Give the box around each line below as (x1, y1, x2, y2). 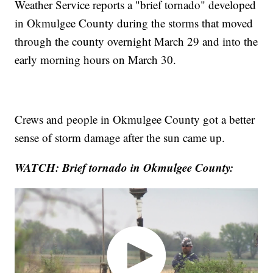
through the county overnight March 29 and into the (15, 33, 258, 49)
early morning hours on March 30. (15, 51, 177, 67)
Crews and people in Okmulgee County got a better (15, 111, 255, 127)
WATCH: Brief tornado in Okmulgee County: (15, 158, 234, 175)
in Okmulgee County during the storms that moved (15, 15, 253, 30)
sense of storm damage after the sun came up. (15, 129, 225, 145)
